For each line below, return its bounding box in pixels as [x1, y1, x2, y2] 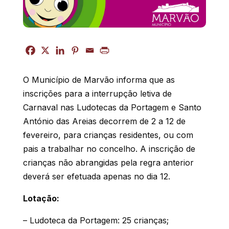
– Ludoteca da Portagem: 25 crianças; [22, 215, 169, 225]
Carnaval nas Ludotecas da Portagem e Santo [22, 102, 201, 112]
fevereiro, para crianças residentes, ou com [22, 129, 193, 140]
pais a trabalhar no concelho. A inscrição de [22, 143, 195, 154]
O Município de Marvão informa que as [22, 74, 175, 85]
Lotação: [22, 193, 59, 203]
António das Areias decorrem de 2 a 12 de [22, 116, 186, 126]
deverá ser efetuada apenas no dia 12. [22, 171, 170, 181]
